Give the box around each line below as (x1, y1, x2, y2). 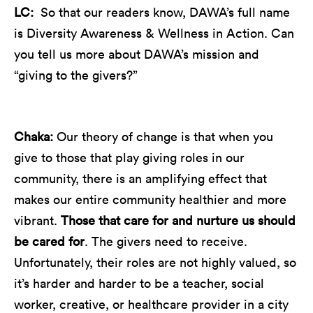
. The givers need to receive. (85, 233, 247, 249)
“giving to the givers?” (14, 66, 138, 83)
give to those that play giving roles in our (14, 149, 245, 166)
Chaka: (14, 128, 57, 145)
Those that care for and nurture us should (61, 212, 296, 228)
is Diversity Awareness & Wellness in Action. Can (14, 24, 294, 41)
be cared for (14, 233, 85, 249)
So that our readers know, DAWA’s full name (41, 3, 290, 20)
